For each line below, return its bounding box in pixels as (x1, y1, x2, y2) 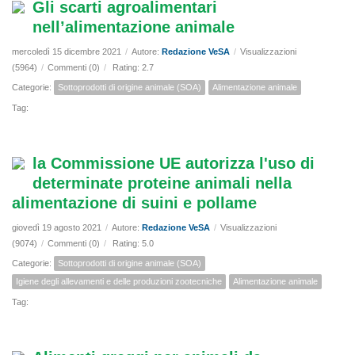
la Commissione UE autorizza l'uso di (32, 155, 315, 173)
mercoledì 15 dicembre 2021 (12, 47, 121, 57)
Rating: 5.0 (110, 239, 156, 249)
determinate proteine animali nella (32, 174, 292, 193)
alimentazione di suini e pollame (12, 194, 257, 212)
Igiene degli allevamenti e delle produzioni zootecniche (16, 277, 222, 287)
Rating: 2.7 (110, 63, 156, 73)
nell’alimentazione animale (32, 18, 235, 36)
